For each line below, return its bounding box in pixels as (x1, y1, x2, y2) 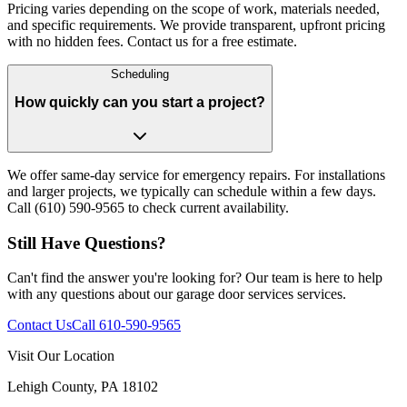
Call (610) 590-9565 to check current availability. (7, 199, 289, 215)
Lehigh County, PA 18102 (7, 379, 158, 395)
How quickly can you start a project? (15, 94, 265, 111)
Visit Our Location (7, 348, 114, 364)
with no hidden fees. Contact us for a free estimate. (7, 33, 297, 49)
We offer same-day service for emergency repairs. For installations (7, 166, 385, 183)
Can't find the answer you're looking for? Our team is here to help (7, 270, 382, 286)
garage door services (176, 286, 293, 303)
